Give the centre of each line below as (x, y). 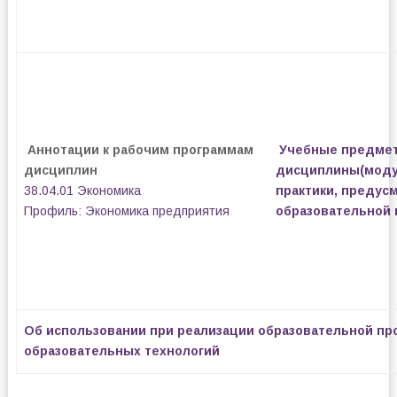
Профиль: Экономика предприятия (128, 211)
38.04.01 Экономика (82, 191)
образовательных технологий (121, 351)
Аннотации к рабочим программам (140, 150)
